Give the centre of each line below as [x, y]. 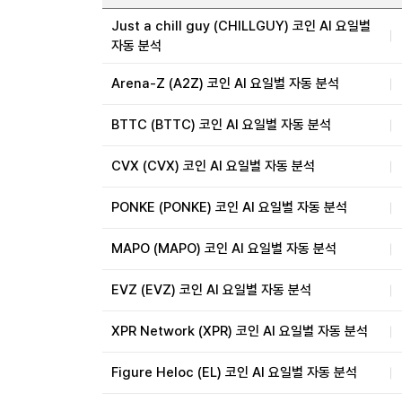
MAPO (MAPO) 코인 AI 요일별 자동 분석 [224, 249]
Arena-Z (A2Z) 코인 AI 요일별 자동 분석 [225, 83]
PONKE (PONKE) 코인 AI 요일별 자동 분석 [229, 207]
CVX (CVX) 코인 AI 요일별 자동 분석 [213, 166]
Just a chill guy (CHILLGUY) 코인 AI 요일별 [241, 26]
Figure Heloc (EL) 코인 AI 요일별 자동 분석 [234, 372]
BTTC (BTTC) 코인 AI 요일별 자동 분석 [221, 125]
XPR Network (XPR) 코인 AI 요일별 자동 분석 [240, 331]
